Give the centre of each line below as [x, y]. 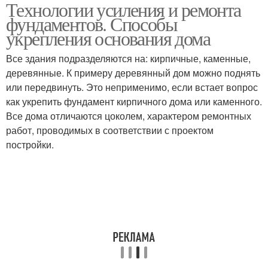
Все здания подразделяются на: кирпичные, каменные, [128, 58]
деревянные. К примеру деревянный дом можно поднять [133, 73]
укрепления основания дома [108, 38]
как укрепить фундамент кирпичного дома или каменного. [134, 101]
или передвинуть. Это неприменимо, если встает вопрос [132, 87]
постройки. [30, 144]
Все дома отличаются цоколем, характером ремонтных [129, 116]
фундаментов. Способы [92, 24]
